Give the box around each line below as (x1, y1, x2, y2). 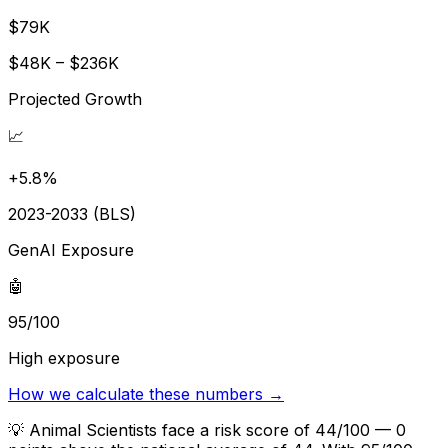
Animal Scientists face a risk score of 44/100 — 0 (29, 419, 406, 440)
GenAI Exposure (8, 239, 134, 260)
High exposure (8, 347, 120, 368)
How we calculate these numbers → (8, 383, 284, 404)
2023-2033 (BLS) (8, 203, 136, 224)
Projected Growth (8, 88, 142, 109)
